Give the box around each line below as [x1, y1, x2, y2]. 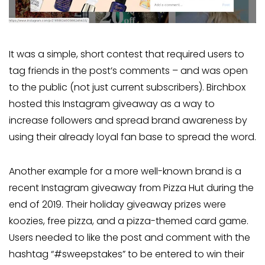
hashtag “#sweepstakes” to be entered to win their [9, 247, 244, 261]
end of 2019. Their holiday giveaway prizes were [9, 197, 226, 211]
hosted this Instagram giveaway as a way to [9, 96, 215, 111]
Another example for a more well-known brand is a [9, 164, 241, 178]
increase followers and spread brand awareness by [9, 113, 247, 127]
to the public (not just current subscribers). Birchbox [9, 80, 245, 94]
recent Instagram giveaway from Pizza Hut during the [9, 180, 254, 195]
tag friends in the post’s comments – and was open [9, 63, 248, 77]
